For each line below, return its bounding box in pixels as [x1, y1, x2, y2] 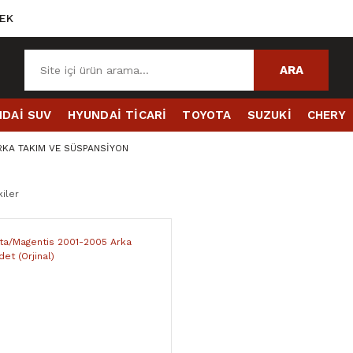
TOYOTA [182, 108, 232, 122]
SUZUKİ [247, 108, 292, 122]
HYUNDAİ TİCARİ [67, 108, 167, 122]
